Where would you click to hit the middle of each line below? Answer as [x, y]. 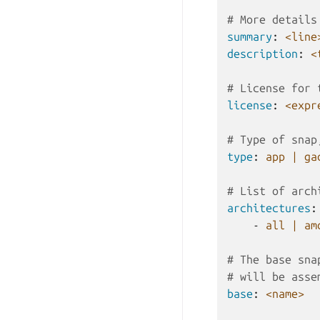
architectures [269, 208]
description [262, 54]
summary [250, 36]
